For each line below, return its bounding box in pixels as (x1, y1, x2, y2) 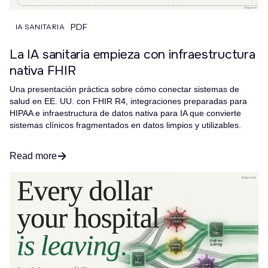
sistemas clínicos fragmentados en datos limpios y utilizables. (10, 120, 241, 130)
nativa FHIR (10, 62, 76, 79)
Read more (10, 150, 57, 161)
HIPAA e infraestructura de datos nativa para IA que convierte (10, 108, 241, 118)
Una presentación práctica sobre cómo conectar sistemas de (10, 84, 239, 94)
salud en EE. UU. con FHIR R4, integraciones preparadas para (10, 96, 247, 106)
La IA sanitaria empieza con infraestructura (10, 46, 255, 63)
